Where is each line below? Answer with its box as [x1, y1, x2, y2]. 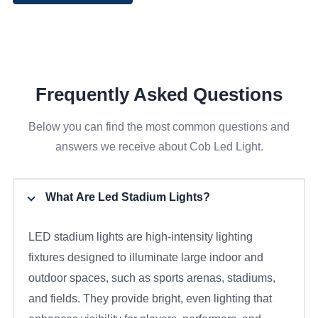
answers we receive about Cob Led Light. [55, 141, 263, 153]
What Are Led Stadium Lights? [45, 191, 210, 204]
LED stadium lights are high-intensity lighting [28, 231, 253, 243]
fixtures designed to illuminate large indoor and [28, 251, 263, 264]
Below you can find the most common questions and [28, 121, 290, 133]
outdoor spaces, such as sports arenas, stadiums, [28, 272, 275, 285]
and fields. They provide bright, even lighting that [28, 292, 272, 305]
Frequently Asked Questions [35, 84, 283, 106]
